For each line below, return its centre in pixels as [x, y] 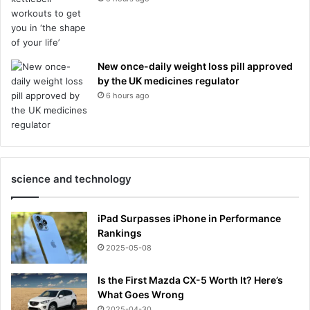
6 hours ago [128, 95]
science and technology [71, 179]
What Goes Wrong [141, 294]
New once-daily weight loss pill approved [195, 66]
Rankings [120, 232]
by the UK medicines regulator [168, 80]
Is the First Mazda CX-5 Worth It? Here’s [190, 280]
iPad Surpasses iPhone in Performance [189, 218]
